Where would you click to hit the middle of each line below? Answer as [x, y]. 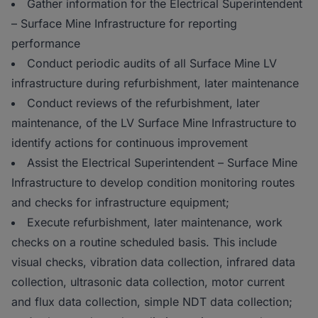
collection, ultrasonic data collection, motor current [148, 282]
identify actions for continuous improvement [130, 143]
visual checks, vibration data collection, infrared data [153, 262]
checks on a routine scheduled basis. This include [144, 242]
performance [46, 43]
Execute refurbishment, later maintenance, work [155, 222]
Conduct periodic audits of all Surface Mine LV [152, 63]
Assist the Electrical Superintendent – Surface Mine [162, 163]
